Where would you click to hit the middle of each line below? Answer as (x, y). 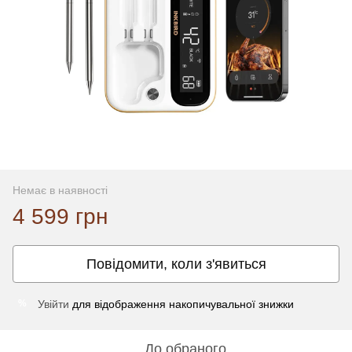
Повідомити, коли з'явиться (176, 264)
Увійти (53, 304)
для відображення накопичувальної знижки (181, 304)
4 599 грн (60, 216)
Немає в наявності (60, 190)
